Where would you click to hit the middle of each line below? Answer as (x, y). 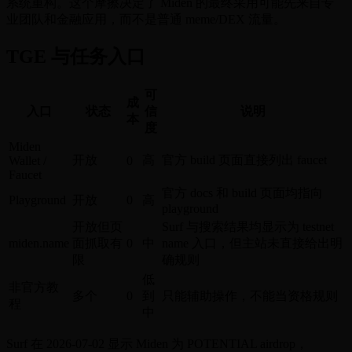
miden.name (39, 243)
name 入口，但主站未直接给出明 (252, 243)
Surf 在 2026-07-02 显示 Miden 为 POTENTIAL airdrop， (157, 343)
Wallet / (27, 160)
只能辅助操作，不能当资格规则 (250, 295)
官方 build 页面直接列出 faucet (244, 159)
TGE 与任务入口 (76, 56)
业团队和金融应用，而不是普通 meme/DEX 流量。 (146, 20)
